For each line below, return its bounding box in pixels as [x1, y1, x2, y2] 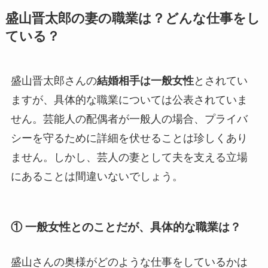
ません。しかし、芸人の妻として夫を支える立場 [10, 151, 248, 163]
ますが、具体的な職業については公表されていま [10, 93, 248, 106]
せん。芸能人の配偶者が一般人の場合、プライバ [10, 112, 248, 125]
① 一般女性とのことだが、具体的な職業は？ [10, 221, 241, 234]
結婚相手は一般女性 [96, 74, 194, 87]
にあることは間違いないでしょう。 [10, 170, 183, 182]
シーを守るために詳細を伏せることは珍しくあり [10, 132, 248, 144]
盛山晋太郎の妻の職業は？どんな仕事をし [5, 11, 260, 26]
